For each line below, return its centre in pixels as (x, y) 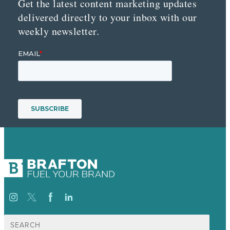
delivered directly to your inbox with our (108, 17)
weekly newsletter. (59, 31)
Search (15, 219)
